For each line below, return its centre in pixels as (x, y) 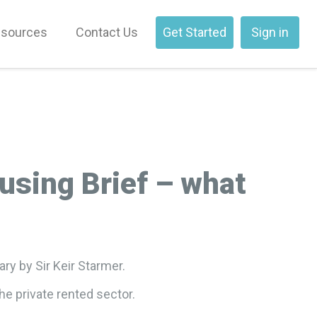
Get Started (195, 32)
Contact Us (107, 32)
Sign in (270, 32)
